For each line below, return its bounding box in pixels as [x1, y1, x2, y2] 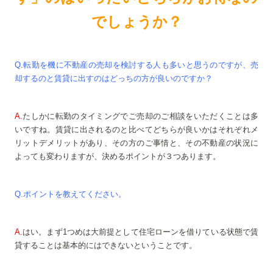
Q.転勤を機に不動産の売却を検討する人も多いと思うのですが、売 [15, 60, 258, 69]
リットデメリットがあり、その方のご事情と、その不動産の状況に [15, 138, 258, 147]
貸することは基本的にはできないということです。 [15, 241, 197, 250]
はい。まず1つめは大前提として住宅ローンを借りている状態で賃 [23, 227, 258, 236]
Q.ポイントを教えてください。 [15, 190, 126, 199]
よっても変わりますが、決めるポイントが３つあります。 [15, 152, 221, 161]
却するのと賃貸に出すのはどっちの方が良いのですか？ [15, 74, 213, 83]
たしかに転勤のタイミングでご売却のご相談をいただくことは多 [23, 112, 258, 121]
